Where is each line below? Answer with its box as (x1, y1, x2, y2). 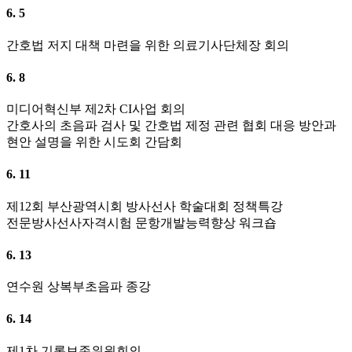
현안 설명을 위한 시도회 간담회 (6, 135, 182, 149)
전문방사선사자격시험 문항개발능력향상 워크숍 (6, 215, 277, 229)
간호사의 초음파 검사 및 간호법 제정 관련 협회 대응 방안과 (6, 119, 336, 133)
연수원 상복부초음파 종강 (6, 280, 151, 294)
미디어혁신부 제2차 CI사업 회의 (6, 102, 185, 116)
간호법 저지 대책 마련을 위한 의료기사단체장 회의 (6, 38, 289, 52)
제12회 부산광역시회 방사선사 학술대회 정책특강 (6, 199, 283, 213)
